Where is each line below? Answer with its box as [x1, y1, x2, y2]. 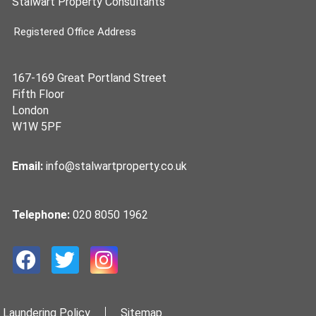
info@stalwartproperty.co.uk [46, 159, 188, 173]
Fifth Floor [12, 87, 65, 101]
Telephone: [12, 208, 73, 222]
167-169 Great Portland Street [12, 71, 167, 85]
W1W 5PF [12, 119, 62, 133]
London [12, 103, 49, 117]
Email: [12, 159, 47, 173]
